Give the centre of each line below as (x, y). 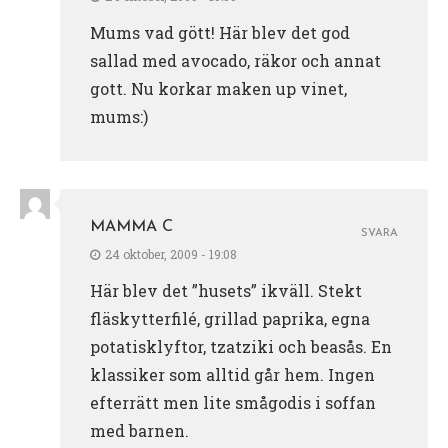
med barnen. (139, 430)
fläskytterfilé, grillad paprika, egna (230, 318)
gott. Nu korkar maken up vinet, (218, 88)
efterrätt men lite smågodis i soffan (233, 402)
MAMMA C (131, 226)
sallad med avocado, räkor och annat (235, 60)
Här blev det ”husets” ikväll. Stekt (226, 290)
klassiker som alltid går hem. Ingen (232, 374)
